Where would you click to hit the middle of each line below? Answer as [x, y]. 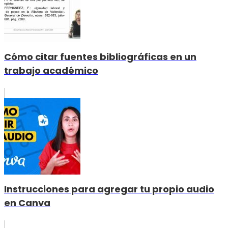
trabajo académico [51, 71]
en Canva [27, 203]
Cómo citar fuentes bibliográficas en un [100, 57]
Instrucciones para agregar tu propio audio [109, 189]
